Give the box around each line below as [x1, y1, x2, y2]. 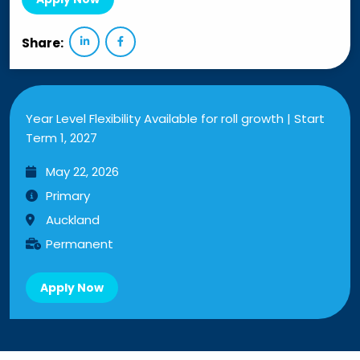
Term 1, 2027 [26, 129, 97, 146]
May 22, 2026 [46, 162, 119, 180]
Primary [46, 186, 90, 204]
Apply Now [40, 279, 104, 296]
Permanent [46, 235, 113, 252]
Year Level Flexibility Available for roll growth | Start [26, 109, 325, 127]
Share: [22, 34, 63, 51]
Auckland [46, 211, 100, 228]
